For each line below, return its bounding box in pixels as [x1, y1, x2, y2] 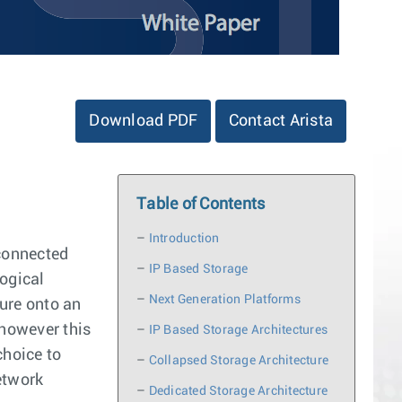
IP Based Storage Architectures [148, 324, 328, 337]
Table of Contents [136, 197, 266, 214]
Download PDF [89, 113, 198, 130]
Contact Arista [228, 113, 333, 130]
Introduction [148, 232, 220, 246]
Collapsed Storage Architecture [148, 354, 328, 368]
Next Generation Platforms [148, 293, 301, 307]
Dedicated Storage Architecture [148, 385, 328, 398]
